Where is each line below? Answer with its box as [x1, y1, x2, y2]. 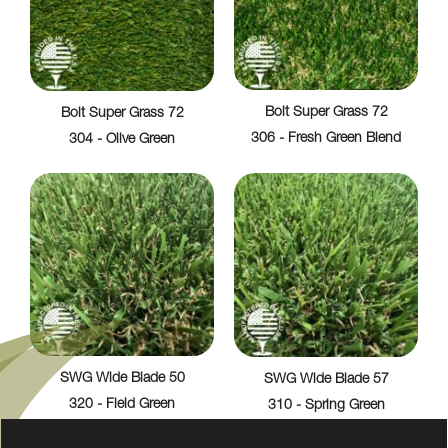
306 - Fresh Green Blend [251, 132, 401, 147]
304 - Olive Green [69, 133, 175, 148]
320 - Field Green [69, 398, 175, 413]
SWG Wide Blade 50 [59, 372, 185, 387]
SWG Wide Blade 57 [263, 373, 389, 388]
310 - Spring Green [267, 399, 385, 414]
